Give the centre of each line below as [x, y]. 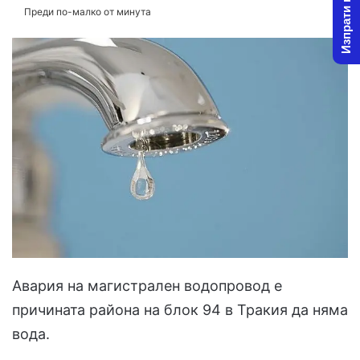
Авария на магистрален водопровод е [147, 286]
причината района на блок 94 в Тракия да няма [180, 310]
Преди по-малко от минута [86, 12]
